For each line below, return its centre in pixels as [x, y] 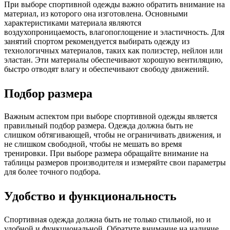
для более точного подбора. [52, 172]
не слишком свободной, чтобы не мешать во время [93, 144]
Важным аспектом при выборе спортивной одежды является [111, 117]
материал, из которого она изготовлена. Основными [96, 13]
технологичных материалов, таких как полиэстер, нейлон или [113, 50]
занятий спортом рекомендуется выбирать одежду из [97, 41]
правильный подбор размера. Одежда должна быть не [99, 126]
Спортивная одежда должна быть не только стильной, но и [108, 220]
